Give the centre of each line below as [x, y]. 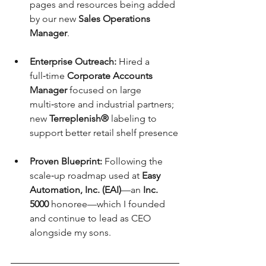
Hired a [134, 61]
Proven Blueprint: [66, 161]
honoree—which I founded [108, 204]
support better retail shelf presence [104, 133]
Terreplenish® [79, 118]
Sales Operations [115, 19]
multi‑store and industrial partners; [103, 104]
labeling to [134, 118]
